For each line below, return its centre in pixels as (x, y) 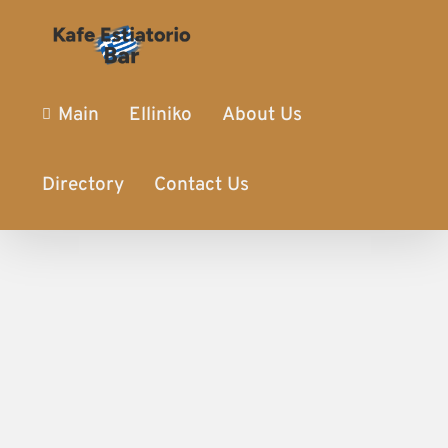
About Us (262, 114)
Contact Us (201, 184)
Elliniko (161, 114)
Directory (82, 184)
